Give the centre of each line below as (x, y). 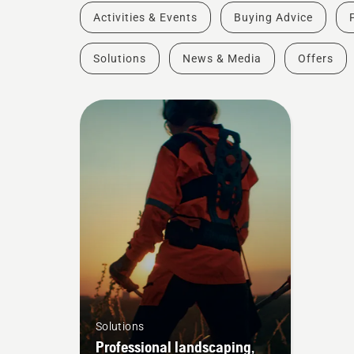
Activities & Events (145, 18)
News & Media (222, 59)
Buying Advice (273, 18)
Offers (315, 59)
